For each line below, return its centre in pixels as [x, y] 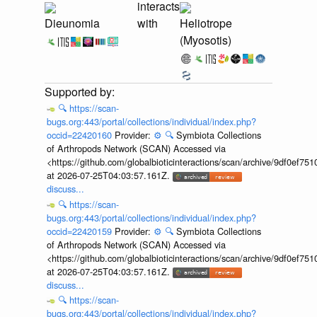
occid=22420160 [80, 135]
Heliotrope [206, 23]
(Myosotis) [206, 40]
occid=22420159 [80, 231]
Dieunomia [72, 23]
